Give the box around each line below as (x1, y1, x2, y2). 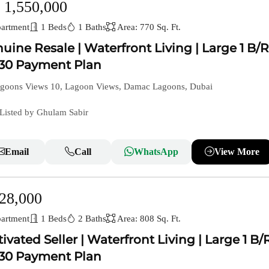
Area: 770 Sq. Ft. (115, 22, 181, 32)
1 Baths (75, 22, 106, 32)
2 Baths (75, 214, 106, 224)
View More (214, 147, 259, 157)
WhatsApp (133, 147, 178, 157)
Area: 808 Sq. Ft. (115, 214, 181, 224)
